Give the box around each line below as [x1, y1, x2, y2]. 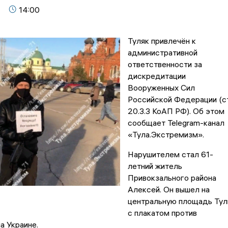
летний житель [127, 161, 182, 172]
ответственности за [127, 59, 202, 70]
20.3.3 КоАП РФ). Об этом [127, 106, 224, 117]
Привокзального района [127, 173, 216, 183]
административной [127, 47, 197, 58]
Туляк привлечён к [127, 36, 196, 46]
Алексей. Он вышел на [127, 184, 210, 195]
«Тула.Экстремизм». [127, 129, 204, 140]
